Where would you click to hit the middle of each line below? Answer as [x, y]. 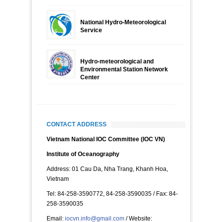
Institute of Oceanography [83, 154]
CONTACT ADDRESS [77, 125]
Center [90, 78]
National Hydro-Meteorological [123, 23]
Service [91, 30]
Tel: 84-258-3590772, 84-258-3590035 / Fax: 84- [112, 194]
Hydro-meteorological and [117, 62]
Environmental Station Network [124, 70]
